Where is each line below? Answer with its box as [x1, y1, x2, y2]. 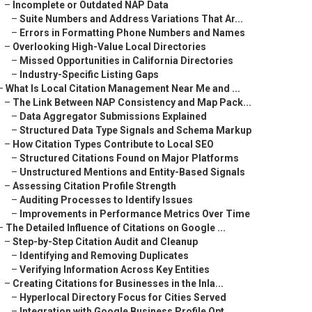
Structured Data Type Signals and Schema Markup [19, 125, 251, 136]
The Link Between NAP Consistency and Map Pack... [13, 97, 251, 108]
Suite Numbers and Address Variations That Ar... [19, 13, 243, 24]
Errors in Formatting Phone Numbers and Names [19, 27, 245, 38]
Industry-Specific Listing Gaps [19, 69, 159, 80]
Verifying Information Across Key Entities [19, 264, 210, 275]
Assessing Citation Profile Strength [13, 180, 176, 192]
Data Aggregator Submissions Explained [19, 111, 207, 122]
